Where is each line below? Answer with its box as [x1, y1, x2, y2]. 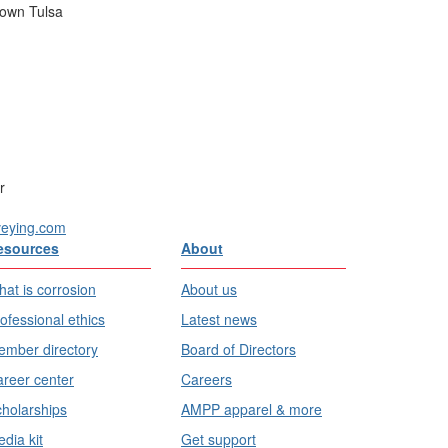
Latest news [181, 309, 257, 329]
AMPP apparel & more [181, 399, 322, 419]
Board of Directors [181, 339, 296, 359]
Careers [181, 369, 232, 389]
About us [181, 279, 237, 299]
